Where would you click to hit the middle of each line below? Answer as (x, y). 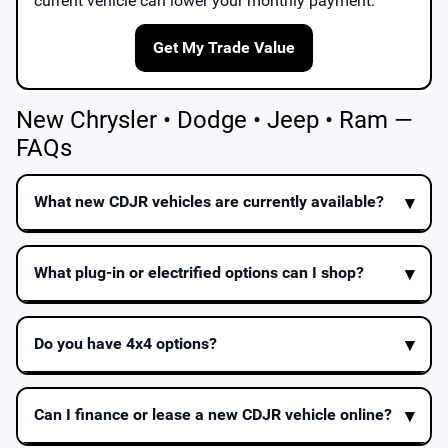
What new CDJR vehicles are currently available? (209, 202)
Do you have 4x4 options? (125, 344)
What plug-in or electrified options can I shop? (199, 273)
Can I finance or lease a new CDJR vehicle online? (213, 415)
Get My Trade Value (224, 47)
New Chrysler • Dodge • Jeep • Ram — (214, 119)
